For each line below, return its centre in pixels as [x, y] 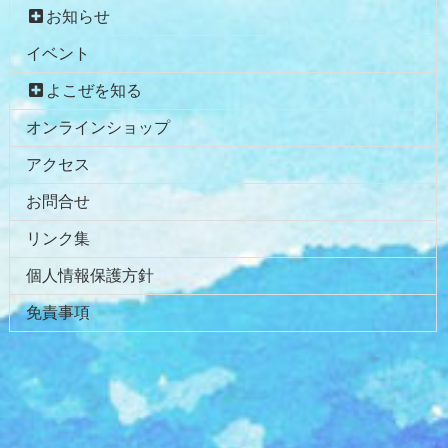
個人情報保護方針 [90, 275]
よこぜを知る [94, 90]
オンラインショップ [98, 127]
